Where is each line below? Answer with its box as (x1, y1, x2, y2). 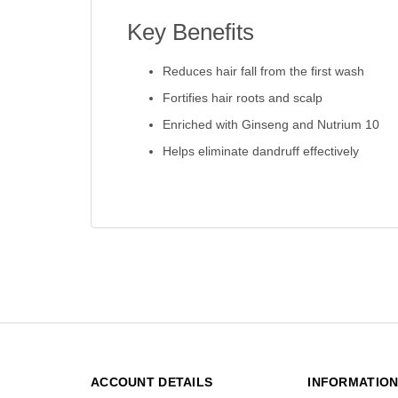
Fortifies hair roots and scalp (162, 91, 322, 106)
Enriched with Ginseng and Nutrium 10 (162, 117, 379, 132)
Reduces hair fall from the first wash (162, 64, 364, 79)
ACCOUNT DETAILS (91, 375, 213, 390)
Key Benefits (126, 19, 254, 46)
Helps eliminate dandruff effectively (162, 144, 359, 159)
